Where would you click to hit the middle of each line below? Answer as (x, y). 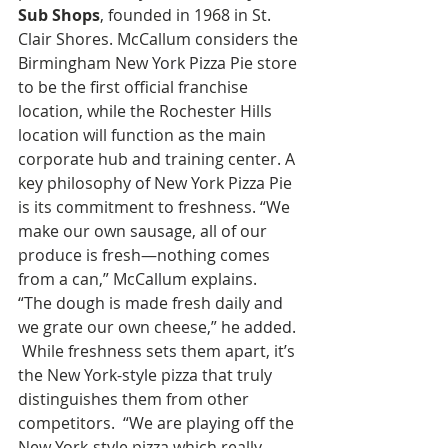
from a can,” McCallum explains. (141, 279)
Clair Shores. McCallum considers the (160, 39)
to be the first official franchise (135, 87)
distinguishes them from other (135, 399)
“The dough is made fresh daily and (152, 303)
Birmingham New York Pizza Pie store (159, 63)
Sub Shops (59, 15)
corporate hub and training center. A (158, 159)
